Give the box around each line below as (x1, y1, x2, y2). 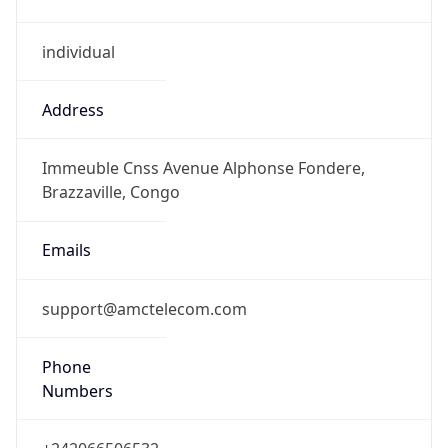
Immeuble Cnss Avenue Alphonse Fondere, (41, 157, 365, 180)
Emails (41, 239, 91, 262)
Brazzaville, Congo (41, 181, 180, 204)
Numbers (41, 379, 113, 402)
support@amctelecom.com (41, 297, 247, 320)
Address (41, 98, 104, 121)
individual (41, 40, 115, 63)
